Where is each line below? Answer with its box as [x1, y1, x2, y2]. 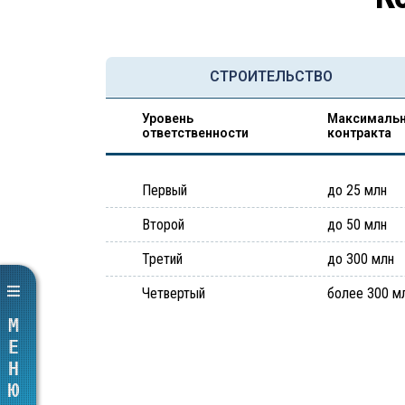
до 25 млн [327, 182, 387, 199]
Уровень [142, 111, 193, 126]
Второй [142, 216, 184, 233]
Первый [142, 182, 187, 199]
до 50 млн [327, 216, 387, 233]
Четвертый [142, 285, 205, 302]
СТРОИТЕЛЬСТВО [210, 68, 334, 85]
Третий [142, 250, 183, 268]
